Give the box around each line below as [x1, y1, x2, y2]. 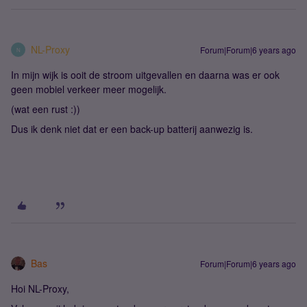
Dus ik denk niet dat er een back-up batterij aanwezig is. [11, 122, 253, 136]
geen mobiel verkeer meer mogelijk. [11, 82, 167, 96]
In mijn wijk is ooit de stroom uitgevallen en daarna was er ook [11, 68, 280, 82]
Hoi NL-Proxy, [11, 282, 72, 295]
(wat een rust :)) [11, 102, 80, 116]
